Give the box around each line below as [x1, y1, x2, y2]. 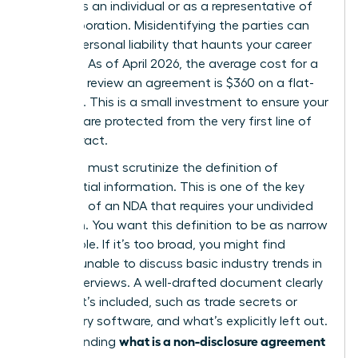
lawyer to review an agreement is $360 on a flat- [30, 76, 314, 89]
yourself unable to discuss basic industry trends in [30, 257, 322, 270]
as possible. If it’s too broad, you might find [30, 237, 285, 251]
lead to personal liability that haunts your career [30, 38, 312, 51]
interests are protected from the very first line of [30, 114, 312, 128]
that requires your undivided [147, 199, 313, 213]
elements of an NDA [30, 199, 147, 213]
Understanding [30, 335, 119, 348]
